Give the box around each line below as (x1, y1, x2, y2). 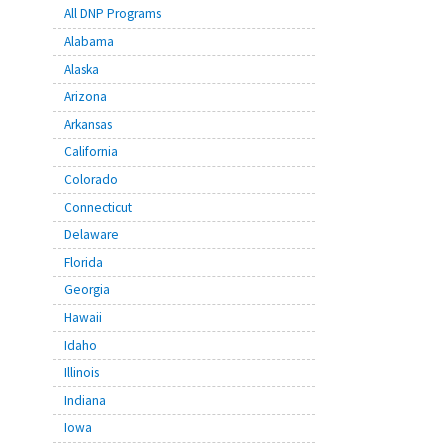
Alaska (63, 60, 99, 78)
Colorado (63, 171, 118, 188)
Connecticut (63, 198, 132, 216)
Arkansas (63, 115, 112, 133)
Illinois (63, 364, 99, 382)
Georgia (63, 281, 110, 299)
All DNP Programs (63, 5, 161, 23)
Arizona (63, 88, 107, 106)
